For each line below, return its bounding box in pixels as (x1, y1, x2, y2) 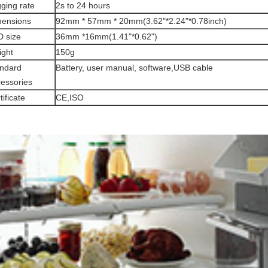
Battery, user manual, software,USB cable (56, 63, 213, 72)
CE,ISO (56, 93, 84, 102)
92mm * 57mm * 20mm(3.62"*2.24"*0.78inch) (56, 16, 227, 26)
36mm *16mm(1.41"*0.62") (56, 32, 157, 41)
